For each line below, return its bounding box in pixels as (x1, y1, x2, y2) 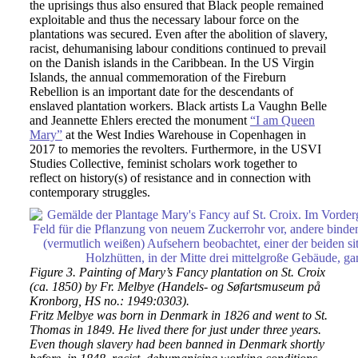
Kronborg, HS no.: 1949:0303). (29, 294, 189, 308)
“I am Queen (249, 113, 315, 127)
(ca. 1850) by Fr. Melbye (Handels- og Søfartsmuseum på (29, 280, 320, 293)
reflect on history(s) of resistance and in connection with (29, 171, 311, 185)
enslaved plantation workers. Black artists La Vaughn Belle (29, 99, 327, 113)
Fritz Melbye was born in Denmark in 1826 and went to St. (29, 308, 328, 322)
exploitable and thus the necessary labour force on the (29, 13, 299, 26)
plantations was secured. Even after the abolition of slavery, (29, 27, 328, 41)
